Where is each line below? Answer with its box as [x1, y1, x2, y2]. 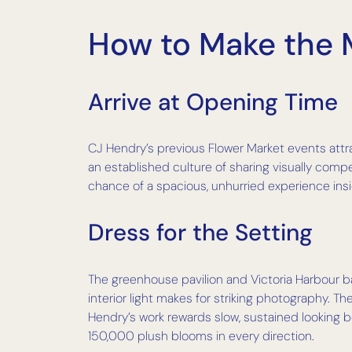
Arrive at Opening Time [88, 86, 338, 117]
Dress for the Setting [88, 218, 313, 247]
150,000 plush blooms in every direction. [88, 327, 314, 344]
